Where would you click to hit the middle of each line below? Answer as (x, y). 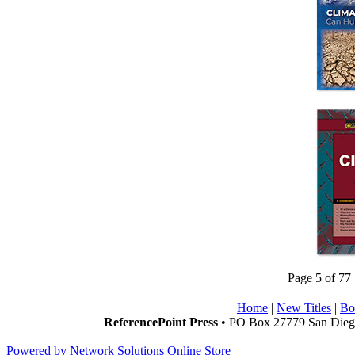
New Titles (304, 308)
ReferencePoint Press (161, 322)
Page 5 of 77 (319, 278)
